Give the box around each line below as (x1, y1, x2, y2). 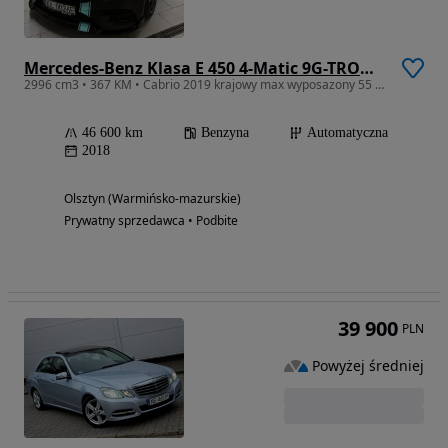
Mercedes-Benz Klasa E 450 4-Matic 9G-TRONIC (360, 57, 374, 80)
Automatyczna (307, 125, 388, 141)
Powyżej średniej (312, 355, 424, 375)
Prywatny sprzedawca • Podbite (64, 212, 238, 230)
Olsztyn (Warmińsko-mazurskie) (64, 190, 241, 208)
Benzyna (201, 125, 249, 141)
